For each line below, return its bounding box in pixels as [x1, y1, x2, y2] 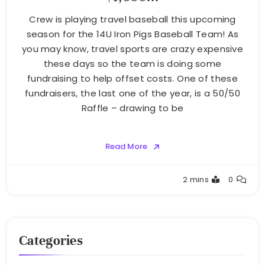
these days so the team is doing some [43, 57, 222, 70]
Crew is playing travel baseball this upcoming [29, 13, 236, 26]
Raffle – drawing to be [81, 102, 184, 115]
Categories [19, 232, 83, 249]
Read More [105, 141, 147, 153]
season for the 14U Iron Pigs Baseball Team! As [26, 28, 239, 41]
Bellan [25, 180, 51, 192]
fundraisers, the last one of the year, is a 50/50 [25, 87, 240, 100]
